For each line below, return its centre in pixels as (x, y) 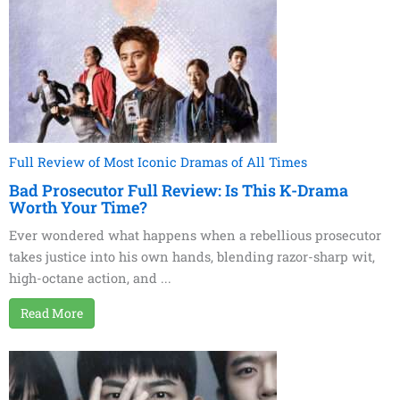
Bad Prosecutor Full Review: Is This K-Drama (179, 191)
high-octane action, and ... (90, 279)
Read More (52, 313)
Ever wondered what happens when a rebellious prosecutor (195, 236)
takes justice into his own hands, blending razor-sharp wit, (192, 257)
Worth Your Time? (78, 208)
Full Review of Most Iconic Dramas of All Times (158, 162)
